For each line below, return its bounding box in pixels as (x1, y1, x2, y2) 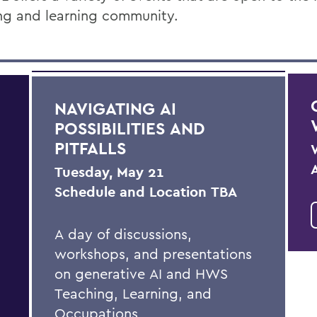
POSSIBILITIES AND (54, 117, 205, 139)
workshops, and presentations (54, 245, 252, 263)
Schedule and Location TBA (54, 183, 237, 201)
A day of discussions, (54, 225, 192, 243)
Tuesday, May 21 (54, 163, 163, 181)
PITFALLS (54, 137, 126, 159)
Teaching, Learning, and (54, 284, 212, 302)
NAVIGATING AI (54, 98, 176, 120)
